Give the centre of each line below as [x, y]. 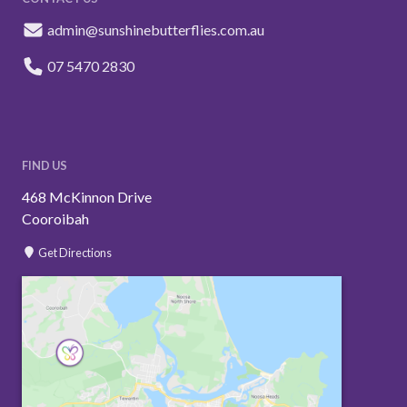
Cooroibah [55, 218]
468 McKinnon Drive [87, 196]
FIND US [45, 165]
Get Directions [74, 252]
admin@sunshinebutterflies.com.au [156, 29]
